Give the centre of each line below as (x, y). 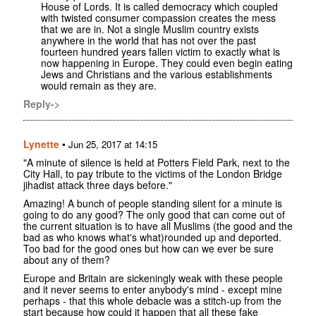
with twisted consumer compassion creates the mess (158, 18)
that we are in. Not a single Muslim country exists (150, 29)
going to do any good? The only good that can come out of (154, 215)
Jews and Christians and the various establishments (157, 74)
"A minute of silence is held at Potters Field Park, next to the (157, 163)
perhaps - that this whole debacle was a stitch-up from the (152, 301)
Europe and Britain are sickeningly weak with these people (153, 278)
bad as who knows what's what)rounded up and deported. (152, 237)
